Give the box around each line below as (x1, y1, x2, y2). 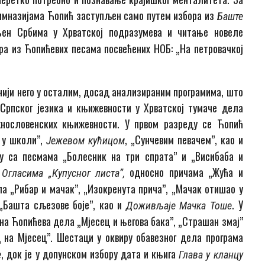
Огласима (2, 167, 49, 180)
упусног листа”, (57, 167, 125, 180)
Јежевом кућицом (46, 134, 125, 147)
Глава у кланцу (179, 248, 243, 261)
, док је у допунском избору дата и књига (1, 246, 179, 262)
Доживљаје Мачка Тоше (125, 199, 232, 212)
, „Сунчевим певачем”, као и (125, 132, 243, 148)
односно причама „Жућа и (124, 164, 243, 180)
